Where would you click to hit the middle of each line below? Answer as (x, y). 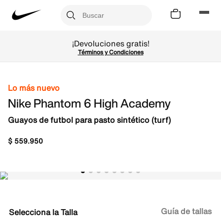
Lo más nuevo (34, 88)
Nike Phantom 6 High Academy (89, 103)
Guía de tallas (186, 211)
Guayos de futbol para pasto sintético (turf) (89, 120)
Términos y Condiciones (110, 52)
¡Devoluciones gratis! (110, 43)
